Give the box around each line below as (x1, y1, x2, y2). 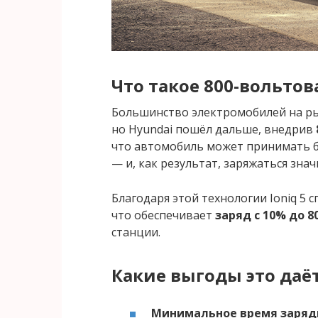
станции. (111, 224, 160, 241)
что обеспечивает (111, 207, 215, 224)
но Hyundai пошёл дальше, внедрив (111, 121, 316, 138)
